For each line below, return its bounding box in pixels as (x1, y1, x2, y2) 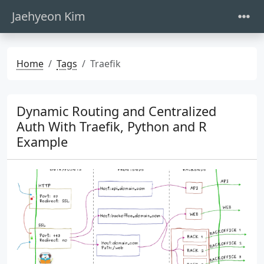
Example (16, 133, 68, 150)
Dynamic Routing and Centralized (16, 103, 216, 120)
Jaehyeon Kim (12, 8, 85, 24)
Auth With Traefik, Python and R (16, 118, 207, 135)
